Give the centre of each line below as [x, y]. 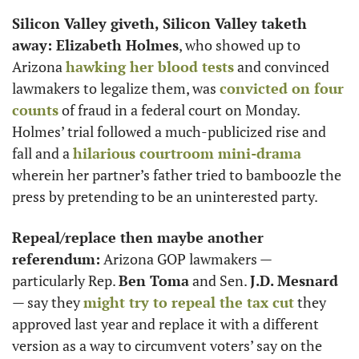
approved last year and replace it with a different [165, 324]
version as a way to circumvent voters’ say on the [167, 345]
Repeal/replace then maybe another [138, 237]
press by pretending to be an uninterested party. [165, 196]
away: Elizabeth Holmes [95, 45]
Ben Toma [154, 280]
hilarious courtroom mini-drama [187, 153]
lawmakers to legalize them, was [116, 88]
